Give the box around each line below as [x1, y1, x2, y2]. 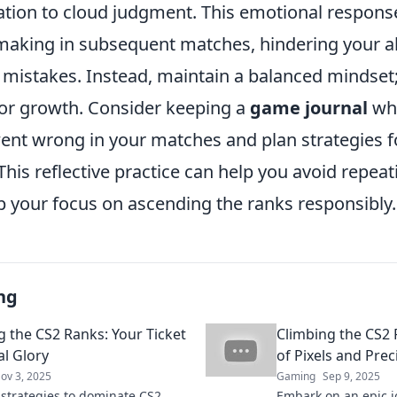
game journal [250, 96, 368, 120]
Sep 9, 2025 [323, 369, 380, 384]
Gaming [276, 369, 315, 384]
